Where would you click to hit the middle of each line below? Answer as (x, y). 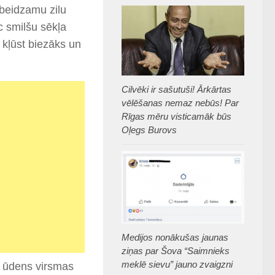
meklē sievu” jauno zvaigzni (177, 264)
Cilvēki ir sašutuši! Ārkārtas (176, 90)
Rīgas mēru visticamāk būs (176, 117)
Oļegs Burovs (149, 130)
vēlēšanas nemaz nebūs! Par (180, 103)
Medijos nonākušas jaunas (175, 237)
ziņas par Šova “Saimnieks (176, 250)
